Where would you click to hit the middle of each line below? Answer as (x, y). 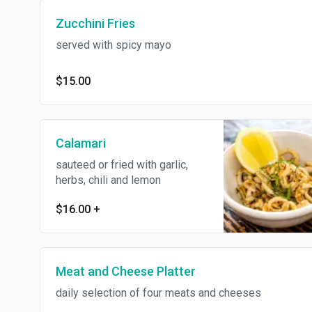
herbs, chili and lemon (108, 180)
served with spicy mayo (114, 45)
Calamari (81, 143)
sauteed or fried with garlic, (122, 164)
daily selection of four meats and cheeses (158, 292)
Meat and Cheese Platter (126, 271)
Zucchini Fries (95, 24)
